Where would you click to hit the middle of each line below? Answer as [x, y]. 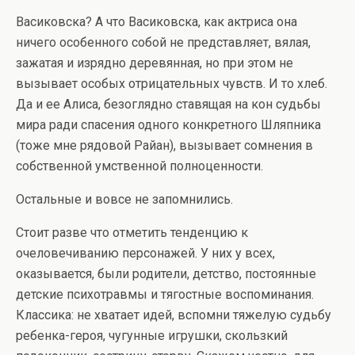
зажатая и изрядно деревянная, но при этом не [155, 63]
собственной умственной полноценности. [139, 166]
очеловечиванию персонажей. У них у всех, [145, 253]
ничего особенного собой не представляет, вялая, [163, 42]
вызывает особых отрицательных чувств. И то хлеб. [172, 84]
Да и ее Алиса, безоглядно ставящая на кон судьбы [168, 104]
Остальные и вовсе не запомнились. [124, 199]
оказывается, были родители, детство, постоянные [166, 274]
